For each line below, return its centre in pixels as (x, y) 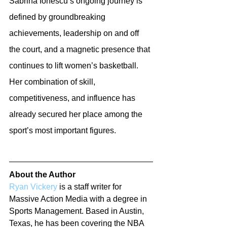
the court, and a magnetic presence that (81, 49)
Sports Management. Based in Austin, (78, 211)
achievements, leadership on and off (75, 33)
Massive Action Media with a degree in (79, 199)
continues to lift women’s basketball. (75, 65)
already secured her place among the (77, 114)
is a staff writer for (90, 186)
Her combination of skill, (53, 82)
